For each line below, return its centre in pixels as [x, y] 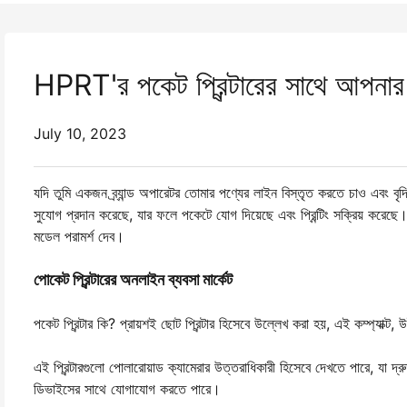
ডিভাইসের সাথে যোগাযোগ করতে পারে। [127, 389]
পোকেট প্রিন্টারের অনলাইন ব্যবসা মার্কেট [133, 279]
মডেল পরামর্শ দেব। [79, 236]
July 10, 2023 [80, 134]
